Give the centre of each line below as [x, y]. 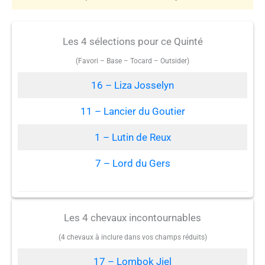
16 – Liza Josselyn [132, 85]
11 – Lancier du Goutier [132, 111]
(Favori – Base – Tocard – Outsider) [132, 61]
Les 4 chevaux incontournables [132, 218]
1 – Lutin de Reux [132, 137]
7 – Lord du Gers [132, 163]
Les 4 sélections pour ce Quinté [132, 41]
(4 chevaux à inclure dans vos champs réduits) [132, 237]
